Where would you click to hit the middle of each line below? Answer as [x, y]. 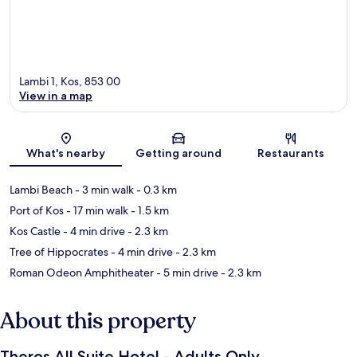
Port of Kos [37, 210]
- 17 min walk [96, 210]
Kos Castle [35, 231]
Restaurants [291, 153]
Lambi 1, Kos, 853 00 [70, 81]
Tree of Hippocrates [59, 251]
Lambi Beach [41, 189]
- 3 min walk [103, 189]
